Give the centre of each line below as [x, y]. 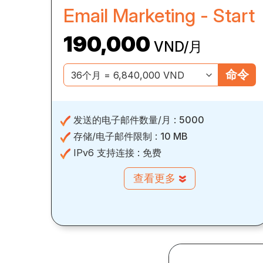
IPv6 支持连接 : [107, 153]
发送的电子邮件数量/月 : [125, 120]
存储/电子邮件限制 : [115, 136]
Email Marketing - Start [159, 16]
